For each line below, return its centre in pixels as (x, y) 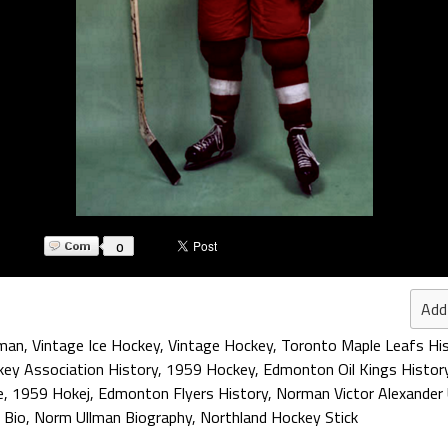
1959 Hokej (51, 393)
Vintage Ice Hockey (96, 345)
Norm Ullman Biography (113, 417)
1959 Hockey (210, 369)
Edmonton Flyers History (183, 393)
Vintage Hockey (220, 345)
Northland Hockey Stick (279, 417)
